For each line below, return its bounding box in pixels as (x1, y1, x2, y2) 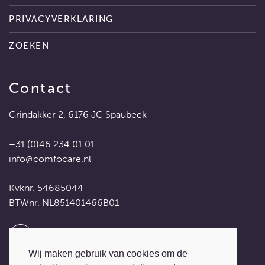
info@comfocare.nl (9, 153, 91, 165)
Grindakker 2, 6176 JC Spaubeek (9, 109, 147, 121)
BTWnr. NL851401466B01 (9, 197, 119, 209)
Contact (9, 79, 72, 97)
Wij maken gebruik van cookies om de (28, 248, 188, 259)
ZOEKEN (9, 40, 49, 51)
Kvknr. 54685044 (9, 182, 83, 194)
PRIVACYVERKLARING (9, 14, 114, 25)
